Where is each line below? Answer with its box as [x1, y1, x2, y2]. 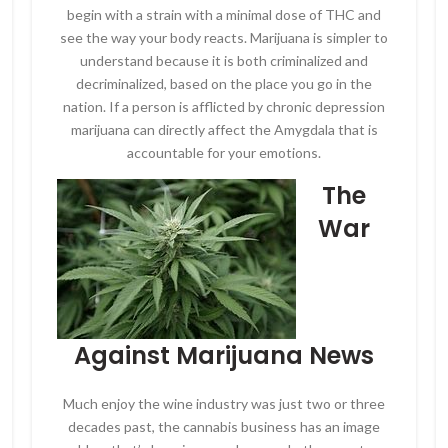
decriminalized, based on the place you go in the [76, 75, 372, 92]
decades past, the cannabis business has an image [68, 418, 380, 435]
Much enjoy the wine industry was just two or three [63, 395, 385, 412]
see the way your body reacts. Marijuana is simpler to [60, 29, 388, 46]
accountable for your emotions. [127, 144, 321, 161]
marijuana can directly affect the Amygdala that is [70, 121, 378, 138]
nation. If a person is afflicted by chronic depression [63, 98, 385, 115]
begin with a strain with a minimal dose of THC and [67, 6, 381, 23]
